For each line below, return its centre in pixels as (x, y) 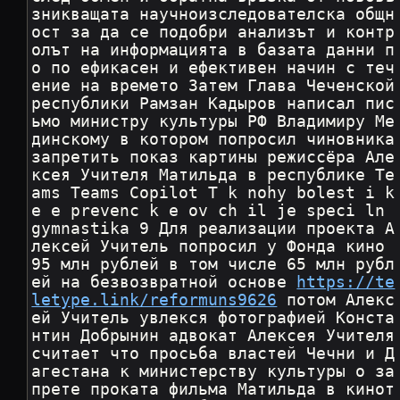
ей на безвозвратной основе (164, 283)
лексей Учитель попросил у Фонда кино (213, 247)
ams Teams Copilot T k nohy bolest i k (213, 193)
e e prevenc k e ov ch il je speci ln (213, 211)
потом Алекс (336, 300)
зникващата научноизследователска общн (213, 15)
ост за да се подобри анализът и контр (213, 33)
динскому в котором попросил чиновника (213, 140)
